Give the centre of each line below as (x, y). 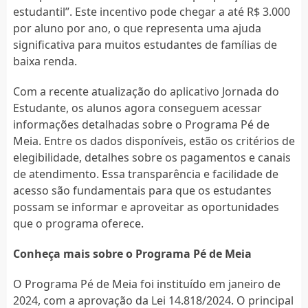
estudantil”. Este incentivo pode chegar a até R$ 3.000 (151, 11)
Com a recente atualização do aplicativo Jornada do (146, 91)
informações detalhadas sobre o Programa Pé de (141, 124)
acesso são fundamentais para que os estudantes (142, 190)
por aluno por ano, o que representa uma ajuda (137, 28)
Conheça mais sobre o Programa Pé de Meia (132, 253)
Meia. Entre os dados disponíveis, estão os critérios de (154, 141)
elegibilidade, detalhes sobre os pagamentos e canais (152, 157)
